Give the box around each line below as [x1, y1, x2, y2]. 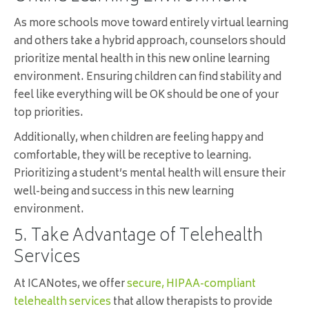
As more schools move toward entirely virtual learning [14, 14, 288, 34]
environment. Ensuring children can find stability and [14, 68, 281, 88]
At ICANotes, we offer [14, 275, 127, 295]
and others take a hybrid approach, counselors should [14, 32, 286, 52]
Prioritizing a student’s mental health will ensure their [14, 165, 286, 184]
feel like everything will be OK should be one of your [14, 86, 279, 106]
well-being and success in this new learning [14, 183, 234, 202]
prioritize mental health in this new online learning [14, 50, 270, 70]
